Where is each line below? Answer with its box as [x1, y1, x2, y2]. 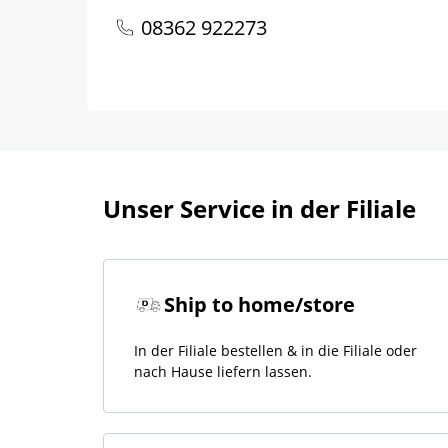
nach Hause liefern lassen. [134, 362, 312, 381]
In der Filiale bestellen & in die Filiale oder [134, 341, 417, 360]
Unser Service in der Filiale [103, 192, 416, 225]
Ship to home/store [164, 291, 355, 318]
